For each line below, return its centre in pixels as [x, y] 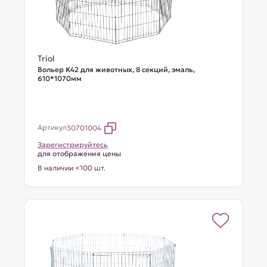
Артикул [52, 127]
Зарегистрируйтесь [73, 145]
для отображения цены [80, 153]
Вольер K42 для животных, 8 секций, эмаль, [117, 69]
